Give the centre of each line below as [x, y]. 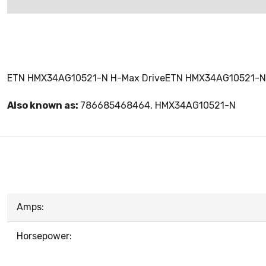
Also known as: [44, 106]
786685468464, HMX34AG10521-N [158, 106]
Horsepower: [44, 236]
